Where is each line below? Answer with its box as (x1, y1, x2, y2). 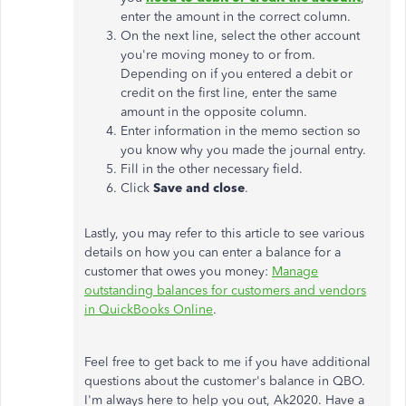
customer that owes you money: (84, 264, 272, 279)
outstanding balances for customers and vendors (84, 283, 366, 298)
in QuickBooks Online (84, 302, 213, 317)
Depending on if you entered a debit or (121, 66, 353, 82)
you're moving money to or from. (121, 47, 315, 63)
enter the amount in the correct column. (121, 9, 351, 24)
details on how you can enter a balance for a (84, 245, 341, 260)
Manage (272, 264, 318, 279)
